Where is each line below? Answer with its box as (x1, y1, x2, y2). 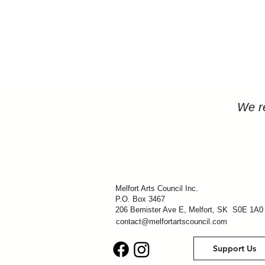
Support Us (212, 243, 256, 254)
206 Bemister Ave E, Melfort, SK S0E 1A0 (115, 205, 263, 214)
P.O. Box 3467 (115, 195, 165, 203)
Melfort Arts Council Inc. (115, 184, 198, 193)
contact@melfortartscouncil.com (116, 217, 227, 226)
